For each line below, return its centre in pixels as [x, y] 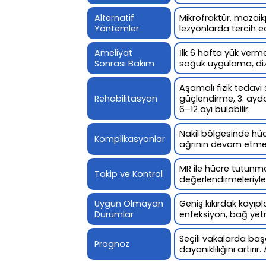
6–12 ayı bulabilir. [215, 109]
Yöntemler [117, 28]
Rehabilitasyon [126, 98]
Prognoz [112, 244]
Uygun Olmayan [129, 203]
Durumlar [114, 214]
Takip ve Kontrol [129, 174]
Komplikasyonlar [130, 139]
